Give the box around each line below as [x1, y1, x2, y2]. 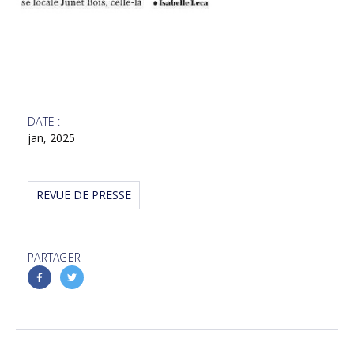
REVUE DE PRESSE [36, 186, 131, 202]
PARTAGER [28, 249, 81, 265]
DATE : [28, 113, 61, 129]
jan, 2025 [28, 130, 75, 145]
